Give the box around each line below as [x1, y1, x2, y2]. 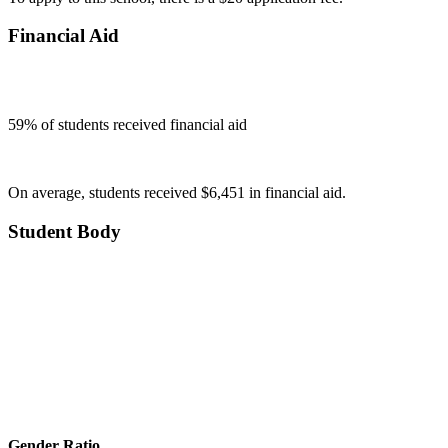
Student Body [8, 220, 121, 242]
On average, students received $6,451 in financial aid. [8, 184, 346, 202]
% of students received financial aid [24, 116, 247, 134]
